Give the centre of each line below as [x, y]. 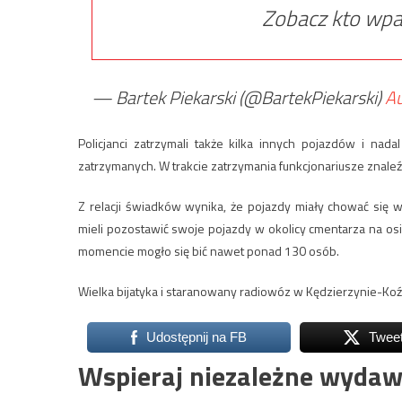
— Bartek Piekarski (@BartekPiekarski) [238, 97]
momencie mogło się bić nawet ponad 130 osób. [209, 251]
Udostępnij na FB [196, 337]
